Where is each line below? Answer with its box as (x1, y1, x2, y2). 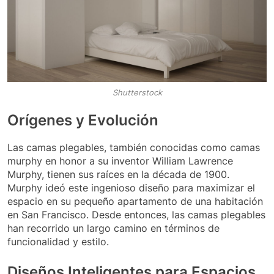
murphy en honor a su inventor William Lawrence (7, 155, 233, 168)
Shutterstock (112, 87, 162, 97)
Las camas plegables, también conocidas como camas (7, 141, 260, 154)
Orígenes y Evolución (7, 111, 158, 129)
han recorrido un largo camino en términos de (7, 222, 220, 235)
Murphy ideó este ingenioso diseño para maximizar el (7, 182, 255, 194)
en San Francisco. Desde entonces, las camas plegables (7, 209, 265, 221)
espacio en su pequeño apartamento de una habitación (7, 195, 263, 208)
